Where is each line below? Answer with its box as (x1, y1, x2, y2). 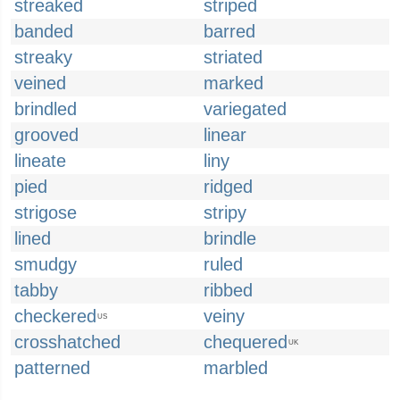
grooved (14, 125, 79, 145)
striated (204, 47, 262, 67)
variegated (204, 99, 287, 119)
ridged (204, 177, 253, 196)
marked (204, 73, 263, 93)
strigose (14, 203, 77, 222)
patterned (14, 358, 90, 378)
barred (204, 21, 255, 41)
